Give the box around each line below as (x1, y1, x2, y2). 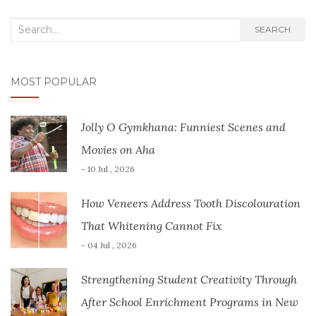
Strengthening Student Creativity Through (81, 272, 297, 286)
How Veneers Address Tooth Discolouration (81, 195, 300, 210)
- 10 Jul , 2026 (81, 163, 135, 174)
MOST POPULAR (11, 75, 97, 88)
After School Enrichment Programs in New (81, 294, 298, 309)
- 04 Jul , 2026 (81, 239, 137, 250)
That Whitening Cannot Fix (81, 218, 222, 233)
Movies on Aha (81, 142, 155, 157)
